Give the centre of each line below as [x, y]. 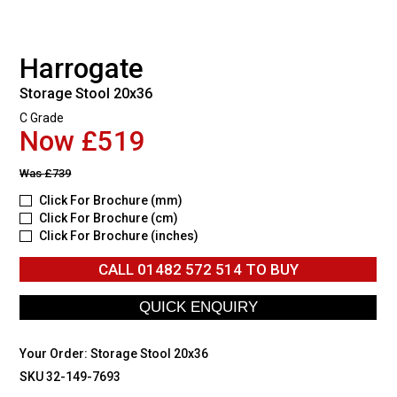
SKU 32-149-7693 [70, 376]
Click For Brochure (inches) [119, 235]
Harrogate [82, 68]
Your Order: [55, 353]
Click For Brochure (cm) [109, 218]
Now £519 [83, 141]
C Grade [42, 117]
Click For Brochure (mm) [111, 200]
